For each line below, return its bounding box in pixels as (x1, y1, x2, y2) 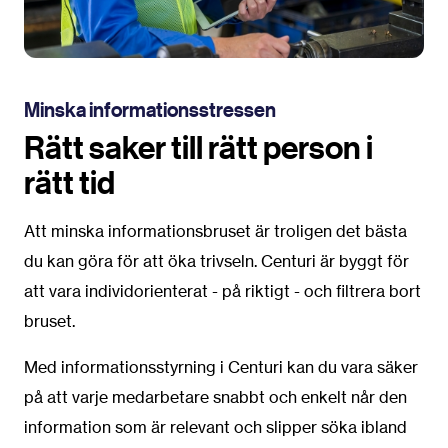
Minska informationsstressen (24, 98, 276, 122)
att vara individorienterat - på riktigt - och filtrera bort (24, 281, 421, 302)
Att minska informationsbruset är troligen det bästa (24, 221, 407, 242)
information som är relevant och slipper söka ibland (24, 417, 407, 438)
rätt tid (24, 164, 115, 201)
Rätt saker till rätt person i (24, 129, 373, 166)
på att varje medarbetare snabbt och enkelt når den (24, 387, 407, 408)
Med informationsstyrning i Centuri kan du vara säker (24, 357, 418, 378)
